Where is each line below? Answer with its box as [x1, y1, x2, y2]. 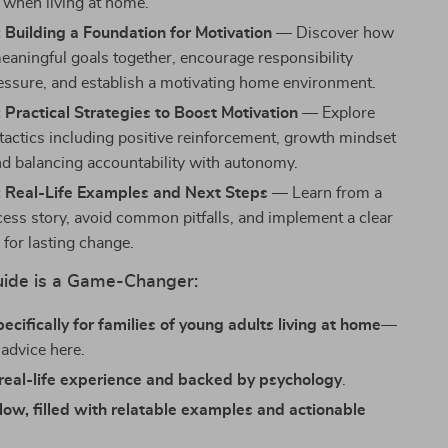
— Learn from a [268, 185, 383, 201]
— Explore [298, 105, 376, 121]
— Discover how [272, 25, 395, 41]
